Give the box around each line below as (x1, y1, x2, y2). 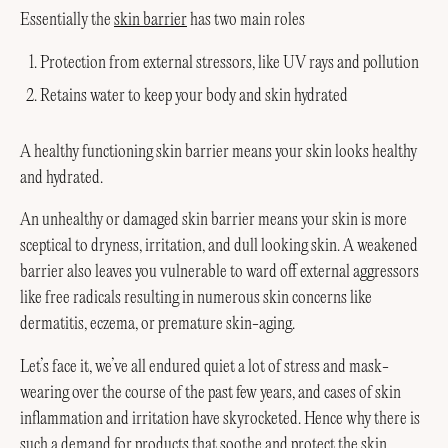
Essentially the (20, 11, 114, 30)
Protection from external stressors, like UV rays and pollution (40, 53, 419, 72)
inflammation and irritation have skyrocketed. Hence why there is (20, 410, 420, 429)
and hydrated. (20, 168, 103, 187)
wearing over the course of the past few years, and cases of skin (20, 384, 401, 403)
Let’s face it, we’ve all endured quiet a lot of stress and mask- (20, 358, 389, 377)
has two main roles (187, 11, 305, 30)
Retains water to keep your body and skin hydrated (40, 86, 348, 105)
